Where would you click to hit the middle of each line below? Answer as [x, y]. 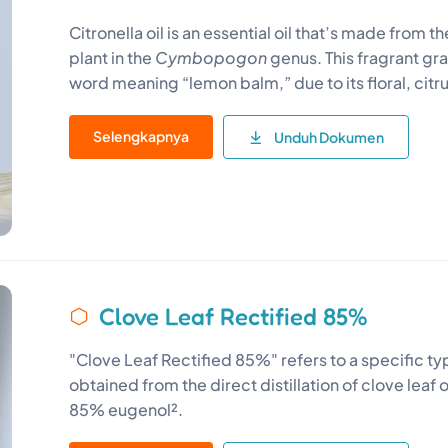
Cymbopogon [211, 57]
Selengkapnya [141, 135]
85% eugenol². [126, 409]
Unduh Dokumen [329, 136]
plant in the [112, 57]
